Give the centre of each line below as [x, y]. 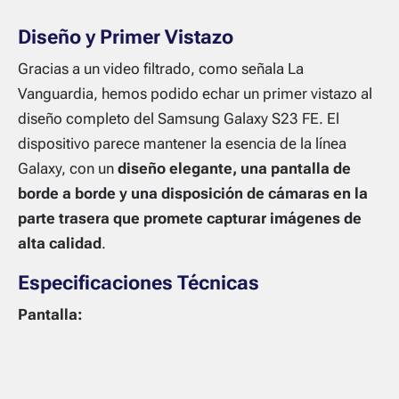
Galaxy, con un [68, 168]
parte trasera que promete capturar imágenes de [190, 218]
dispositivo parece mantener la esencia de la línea [182, 143]
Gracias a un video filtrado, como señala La [161, 68]
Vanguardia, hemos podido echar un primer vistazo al [195, 93]
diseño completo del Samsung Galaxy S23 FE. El [179, 118]
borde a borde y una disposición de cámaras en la [193, 193]
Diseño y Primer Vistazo [126, 37]
